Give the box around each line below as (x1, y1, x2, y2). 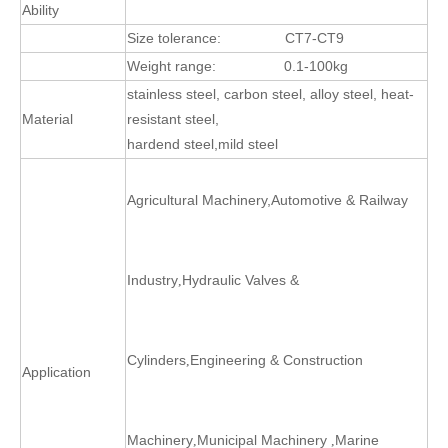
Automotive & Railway (271, 191, 408, 208)
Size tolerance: (127, 29, 285, 46)
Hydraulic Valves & (182, 271, 299, 288)
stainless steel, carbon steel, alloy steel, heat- (127, 85, 414, 102)
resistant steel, (127, 110, 219, 127)
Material (22, 110, 73, 127)
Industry (127, 271, 178, 288)
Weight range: (127, 57, 284, 74)
